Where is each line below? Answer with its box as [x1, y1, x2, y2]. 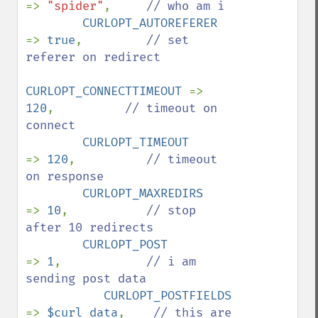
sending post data [26, 271, 146, 286]
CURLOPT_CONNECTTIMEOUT [26, 84, 189, 99]
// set [146, 33, 189, 48]
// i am [146, 254, 196, 269]
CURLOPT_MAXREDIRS [203, 186, 246, 201]
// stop [146, 203, 196, 218]
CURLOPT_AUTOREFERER [217, 16, 246, 31]
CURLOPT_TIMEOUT [189, 135, 246, 150]
